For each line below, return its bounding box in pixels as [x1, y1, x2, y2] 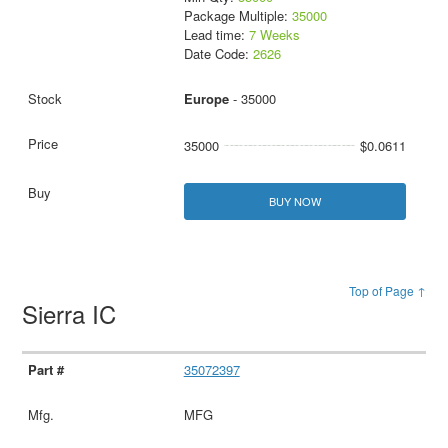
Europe [183, 89, 229, 109]
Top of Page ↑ [348, 282, 426, 300]
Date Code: [183, 44, 253, 64]
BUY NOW [268, 193, 321, 210]
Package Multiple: [183, 6, 292, 26]
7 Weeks [248, 25, 300, 45]
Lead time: [183, 25, 249, 45]
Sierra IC [22, 296, 124, 332]
